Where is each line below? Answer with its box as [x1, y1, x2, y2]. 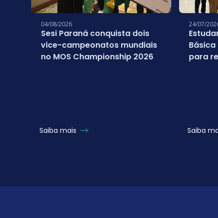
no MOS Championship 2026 [41, 51, 153, 62]
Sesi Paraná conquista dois [41, 28, 149, 39]
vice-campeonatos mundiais [41, 39, 157, 51]
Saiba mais [39, 126, 78, 135]
